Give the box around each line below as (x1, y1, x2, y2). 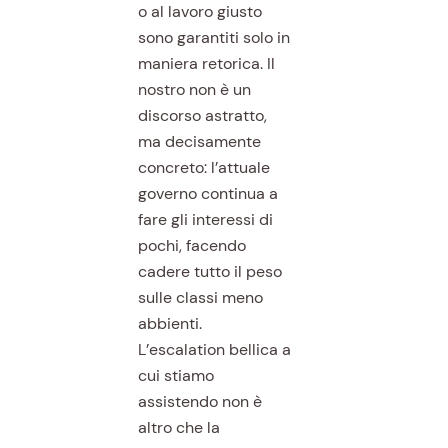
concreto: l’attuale (137, 156, 270, 178)
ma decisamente (137, 130, 261, 152)
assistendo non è (137, 390, 262, 412)
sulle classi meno (137, 286, 263, 308)
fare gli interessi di (137, 208, 273, 230)
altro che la (137, 416, 220, 438)
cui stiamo (137, 364, 214, 386)
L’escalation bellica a (137, 338, 291, 360)
